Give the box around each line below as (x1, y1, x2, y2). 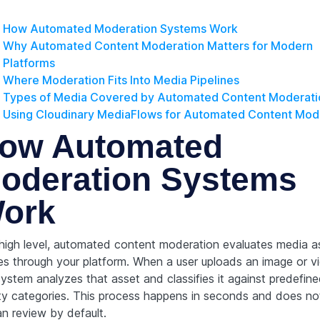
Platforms (2, 55, 55, 70)
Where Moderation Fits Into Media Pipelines (2, 72, 239, 87)
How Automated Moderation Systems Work (2, 21, 238, 36)
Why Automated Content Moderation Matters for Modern (2, 38, 313, 53)
